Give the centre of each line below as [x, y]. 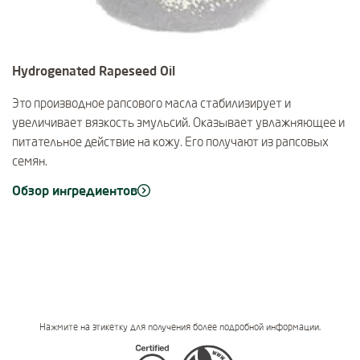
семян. [30, 161]
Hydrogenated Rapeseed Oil [94, 71]
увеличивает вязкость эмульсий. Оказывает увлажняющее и [178, 123]
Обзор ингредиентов [75, 190]
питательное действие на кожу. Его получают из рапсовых [170, 142]
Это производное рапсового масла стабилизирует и [151, 103]
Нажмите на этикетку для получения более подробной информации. [180, 327]
